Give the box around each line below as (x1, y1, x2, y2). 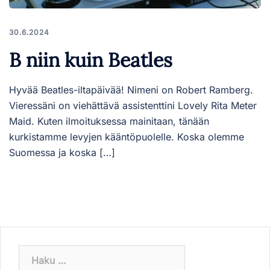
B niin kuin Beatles (9, 47, 172, 72)
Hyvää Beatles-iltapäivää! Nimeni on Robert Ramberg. (9, 83, 253, 96)
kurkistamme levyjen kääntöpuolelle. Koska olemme (9, 130, 244, 143)
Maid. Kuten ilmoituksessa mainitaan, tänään (9, 115, 209, 127)
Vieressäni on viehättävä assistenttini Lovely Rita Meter (9, 99, 257, 111)
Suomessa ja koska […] (9, 146, 115, 159)
